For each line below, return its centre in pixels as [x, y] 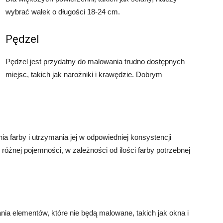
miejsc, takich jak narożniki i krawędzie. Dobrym [84, 74]
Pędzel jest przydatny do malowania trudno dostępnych [95, 61]
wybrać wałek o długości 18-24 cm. [63, 12]
